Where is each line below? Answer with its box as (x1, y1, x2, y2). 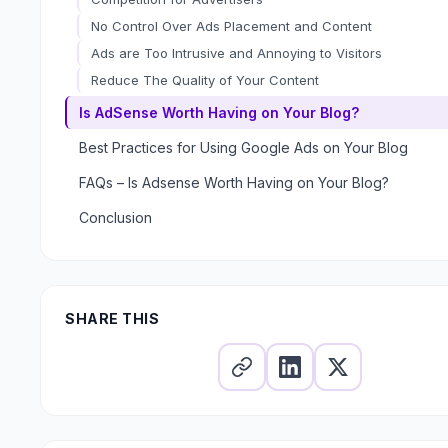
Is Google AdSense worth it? (91, 231, 268, 247)
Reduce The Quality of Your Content (91, 72, 319, 88)
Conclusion (79, 209, 152, 226)
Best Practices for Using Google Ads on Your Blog (79, 139, 408, 156)
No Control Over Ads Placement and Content (91, 18, 372, 34)
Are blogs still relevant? (91, 204, 237, 220)
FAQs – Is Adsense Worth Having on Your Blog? (79, 174, 389, 191)
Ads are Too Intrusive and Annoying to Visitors (91, 45, 382, 61)
